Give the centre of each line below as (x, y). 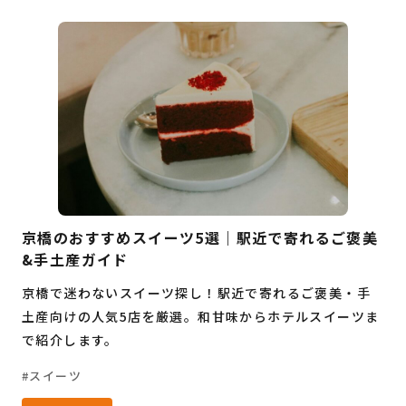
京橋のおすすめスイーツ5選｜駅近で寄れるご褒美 (200, 237)
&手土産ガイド (75, 259)
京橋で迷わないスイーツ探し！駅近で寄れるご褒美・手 (196, 292)
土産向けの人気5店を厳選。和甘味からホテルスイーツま (201, 316)
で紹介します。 (70, 339)
